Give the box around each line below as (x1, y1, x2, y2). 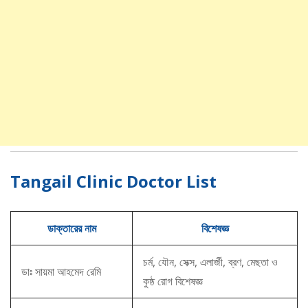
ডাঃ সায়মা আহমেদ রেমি (21, 264, 101, 280)
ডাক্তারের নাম (47, 221, 96, 236)
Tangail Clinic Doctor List (10, 170, 217, 193)
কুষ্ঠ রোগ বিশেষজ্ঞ (143, 274, 203, 289)
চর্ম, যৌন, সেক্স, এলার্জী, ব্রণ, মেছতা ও (143, 254, 278, 270)
